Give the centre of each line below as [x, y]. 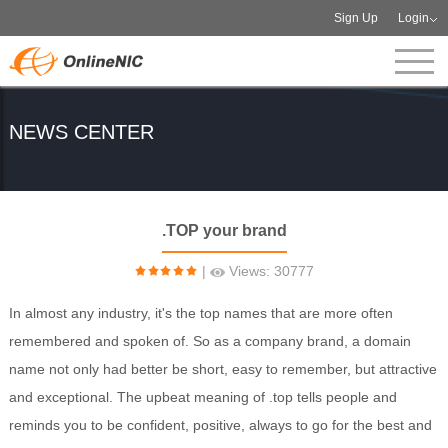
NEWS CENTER [81, 132]
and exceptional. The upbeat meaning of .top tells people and [202, 397]
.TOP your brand [224, 230]
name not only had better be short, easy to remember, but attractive [222, 369]
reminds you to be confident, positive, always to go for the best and [220, 425]
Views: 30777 [269, 271]
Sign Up [356, 18]
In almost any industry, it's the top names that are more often [200, 313]
